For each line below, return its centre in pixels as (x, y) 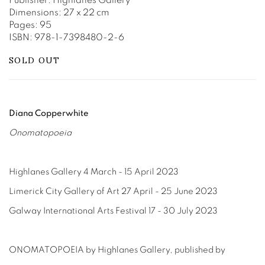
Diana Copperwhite (50, 113)
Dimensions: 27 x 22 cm (59, 13)
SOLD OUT (35, 60)
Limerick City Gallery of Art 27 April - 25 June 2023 (114, 191)
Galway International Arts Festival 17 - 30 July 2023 (114, 211)
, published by (198, 250)
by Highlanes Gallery (127, 250)
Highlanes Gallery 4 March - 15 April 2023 (95, 172)
